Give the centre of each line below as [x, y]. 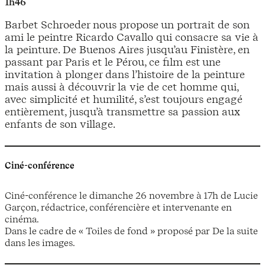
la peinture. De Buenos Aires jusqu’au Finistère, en [127, 49]
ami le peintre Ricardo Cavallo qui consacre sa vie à [132, 37]
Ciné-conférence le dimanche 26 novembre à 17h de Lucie [131, 195]
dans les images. [40, 243]
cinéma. [22, 219]
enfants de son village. [60, 124]
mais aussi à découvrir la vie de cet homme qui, [122, 86]
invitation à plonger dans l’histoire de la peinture [125, 74]
